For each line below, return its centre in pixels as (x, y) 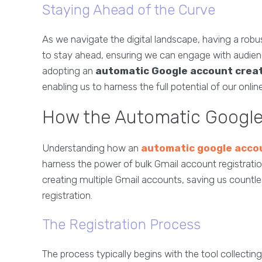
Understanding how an (92, 148)
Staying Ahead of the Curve (129, 10)
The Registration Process (121, 225)
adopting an (69, 71)
